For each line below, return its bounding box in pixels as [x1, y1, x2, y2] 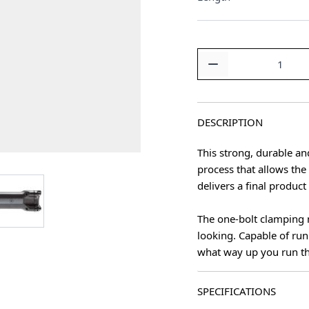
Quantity [197, 49, 238, 63]
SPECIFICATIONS [197, 284, 276, 298]
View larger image [8, 175, 94, 190]
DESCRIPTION [197, 115, 263, 129]
